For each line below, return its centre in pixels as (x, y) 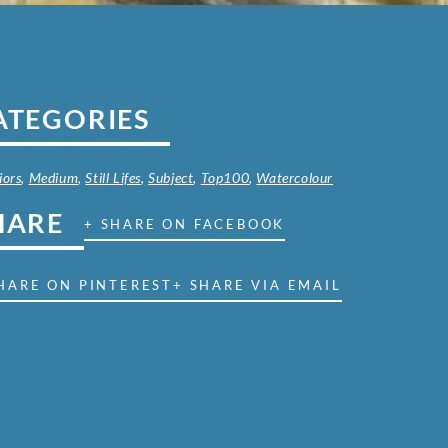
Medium (53, 178)
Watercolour (295, 178)
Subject (171, 178)
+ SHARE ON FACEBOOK (185, 224)
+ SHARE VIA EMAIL (257, 285)
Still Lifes (113, 178)
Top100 (225, 178)
